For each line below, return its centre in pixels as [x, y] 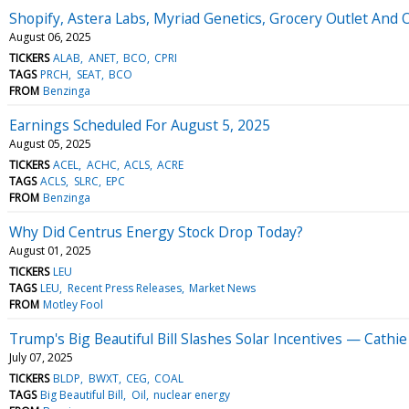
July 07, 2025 [41, 357]
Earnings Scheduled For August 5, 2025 [140, 125]
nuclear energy [191, 394]
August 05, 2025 [50, 143]
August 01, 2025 [50, 250]
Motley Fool [73, 304]
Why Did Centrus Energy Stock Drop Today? [156, 231]
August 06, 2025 [50, 37]
